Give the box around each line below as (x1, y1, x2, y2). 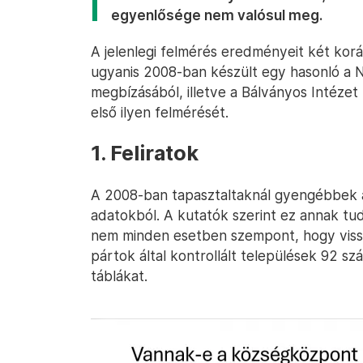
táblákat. (91, 267, 147, 284)
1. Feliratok (91, 141, 199, 165)
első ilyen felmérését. (91, 104, 228, 121)
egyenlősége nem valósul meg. (111, 6, 322, 23)
